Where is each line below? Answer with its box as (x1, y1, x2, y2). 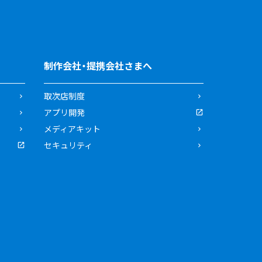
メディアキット (44, 124, 101, 134)
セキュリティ (44, 140, 93, 150)
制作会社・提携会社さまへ (44, 60, 153, 72)
